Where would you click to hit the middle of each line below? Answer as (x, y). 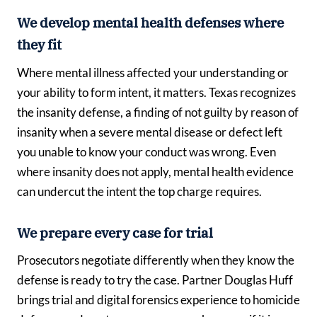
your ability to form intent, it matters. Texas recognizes (156, 92)
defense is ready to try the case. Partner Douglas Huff (155, 280)
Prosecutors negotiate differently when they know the (156, 260)
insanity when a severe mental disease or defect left (150, 132)
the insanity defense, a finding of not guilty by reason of (158, 112)
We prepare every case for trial (115, 232)
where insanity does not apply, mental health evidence (155, 171)
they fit (39, 45)
